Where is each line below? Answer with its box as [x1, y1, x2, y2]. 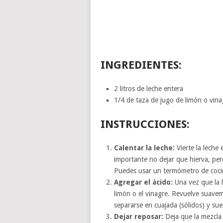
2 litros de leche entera [113, 85, 183, 93]
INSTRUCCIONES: [101, 117, 190, 130]
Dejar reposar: [113, 212, 163, 221]
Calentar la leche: [113, 143, 175, 152]
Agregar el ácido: [113, 178, 173, 186]
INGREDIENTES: [101, 59, 182, 71]
